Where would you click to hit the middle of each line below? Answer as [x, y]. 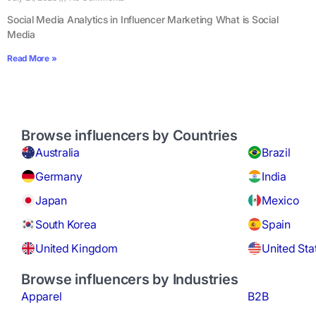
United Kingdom [77, 249]
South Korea [66, 225]
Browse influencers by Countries [129, 136]
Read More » [32, 59]
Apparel [42, 297]
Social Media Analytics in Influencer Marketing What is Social [143, 20]
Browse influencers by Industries [130, 280]
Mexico [280, 201]
